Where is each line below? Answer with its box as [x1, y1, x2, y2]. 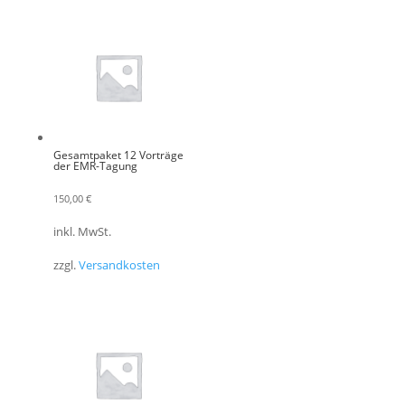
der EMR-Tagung [52, 157, 137, 174]
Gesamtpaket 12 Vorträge [52, 146, 184, 163]
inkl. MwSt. [52, 224, 111, 240]
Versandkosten [78, 258, 160, 274]
